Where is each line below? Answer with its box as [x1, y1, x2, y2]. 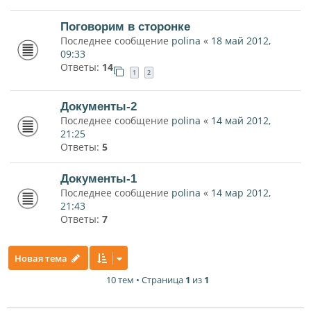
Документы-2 [60, 99, 137, 114]
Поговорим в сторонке [60, 19, 190, 33]
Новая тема [15, 252, 67, 265]
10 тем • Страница [106, 274, 185, 287]
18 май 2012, [211, 33, 271, 47]
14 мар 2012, [211, 186, 271, 200]
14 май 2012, [211, 114, 271, 128]
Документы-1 [60, 171, 137, 186]
